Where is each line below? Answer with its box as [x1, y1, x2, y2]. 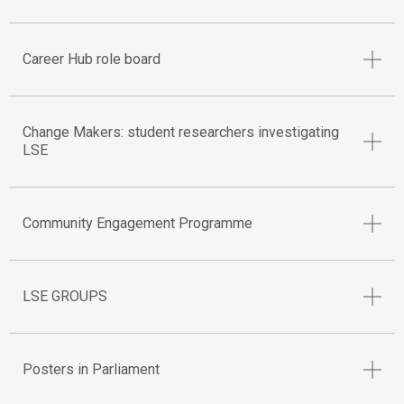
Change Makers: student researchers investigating [23, 124, 339, 141]
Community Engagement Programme [23, 215, 252, 232]
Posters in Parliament [23, 361, 160, 378]
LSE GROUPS [23, 288, 107, 305]
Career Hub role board [23, 50, 161, 68]
